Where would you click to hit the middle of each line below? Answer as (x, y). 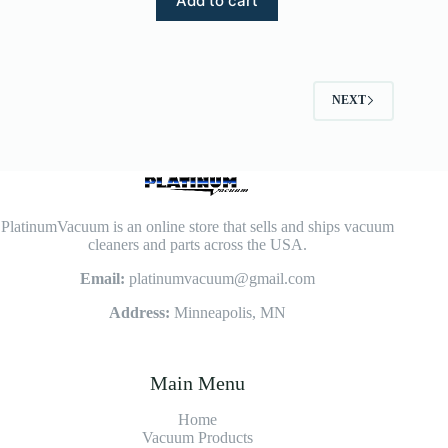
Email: (104, 278)
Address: (139, 312)
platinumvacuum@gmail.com (221, 278)
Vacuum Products (197, 437)
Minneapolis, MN (227, 312)
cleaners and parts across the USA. (197, 244)
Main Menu (197, 382)
